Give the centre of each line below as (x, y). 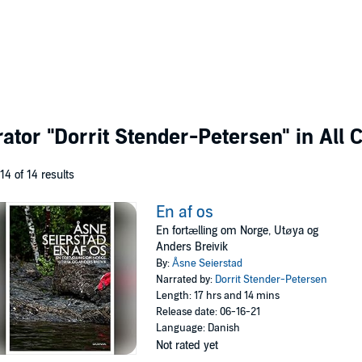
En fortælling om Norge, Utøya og (238, 231)
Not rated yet (187, 345)
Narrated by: (186, 280)
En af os (185, 213)
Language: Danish (198, 328)
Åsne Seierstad (208, 263)
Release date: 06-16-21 (208, 312)
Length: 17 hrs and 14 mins (218, 296)
